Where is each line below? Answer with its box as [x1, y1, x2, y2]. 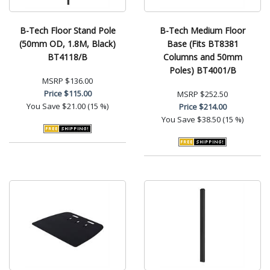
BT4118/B [48, 51, 87, 63]
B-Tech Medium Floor [160, 24, 245, 36]
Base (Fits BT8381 [166, 37, 239, 49]
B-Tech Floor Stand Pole [19, 24, 116, 36]
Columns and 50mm [163, 51, 242, 63]
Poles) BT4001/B [169, 64, 236, 76]
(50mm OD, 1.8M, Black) [19, 37, 116, 49]
